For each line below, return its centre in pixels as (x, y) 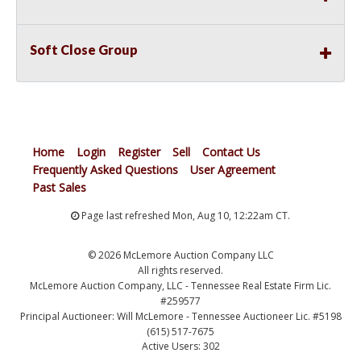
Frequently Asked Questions (105, 170)
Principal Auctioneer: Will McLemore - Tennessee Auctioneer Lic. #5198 (180, 317)
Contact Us (231, 152)
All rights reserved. (180, 271)
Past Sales (59, 188)
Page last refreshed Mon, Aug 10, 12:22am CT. (185, 216)
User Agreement (233, 170)
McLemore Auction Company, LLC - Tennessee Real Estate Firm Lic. (180, 286)
